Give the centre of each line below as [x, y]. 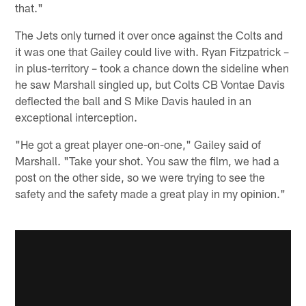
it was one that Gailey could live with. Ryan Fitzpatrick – [152, 51]
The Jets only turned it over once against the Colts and [149, 34]
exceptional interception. [76, 116]
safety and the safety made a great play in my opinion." [151, 193]
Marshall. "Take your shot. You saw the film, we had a [148, 160]
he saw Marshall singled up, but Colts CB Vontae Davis [150, 84]
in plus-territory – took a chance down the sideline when [152, 67]
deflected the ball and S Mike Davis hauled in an [134, 100]
